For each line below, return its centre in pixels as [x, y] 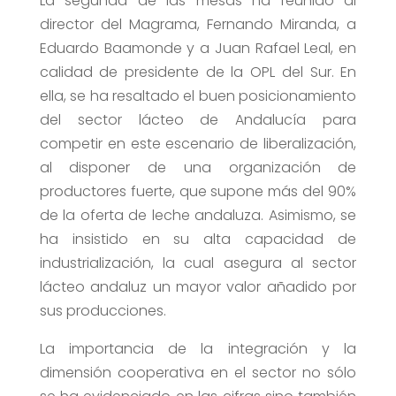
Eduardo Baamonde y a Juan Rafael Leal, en [198, 49]
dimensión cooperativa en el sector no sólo [198, 373]
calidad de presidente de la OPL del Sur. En [198, 72]
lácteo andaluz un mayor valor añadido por [198, 287]
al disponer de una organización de [198, 168]
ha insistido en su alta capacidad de [198, 240]
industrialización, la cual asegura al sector [198, 263]
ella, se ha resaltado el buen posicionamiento [198, 96]
